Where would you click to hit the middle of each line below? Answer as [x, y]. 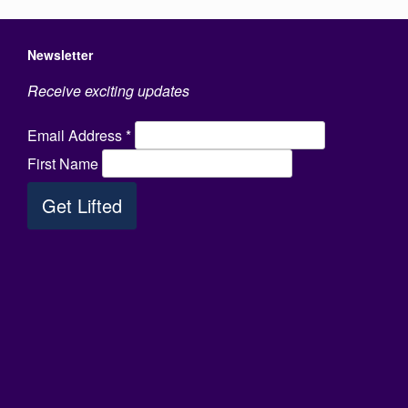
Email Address [76, 135]
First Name [65, 163]
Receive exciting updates [108, 90]
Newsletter [60, 54]
